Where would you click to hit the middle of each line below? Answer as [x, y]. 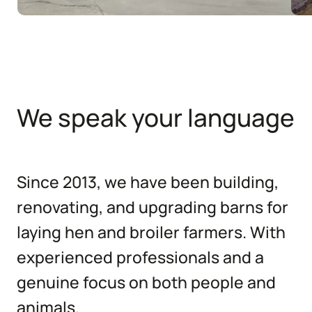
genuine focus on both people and [146, 282]
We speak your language [156, 118]
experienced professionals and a [140, 257]
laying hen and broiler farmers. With [151, 232]
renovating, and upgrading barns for [153, 207]
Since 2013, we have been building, [148, 182]
